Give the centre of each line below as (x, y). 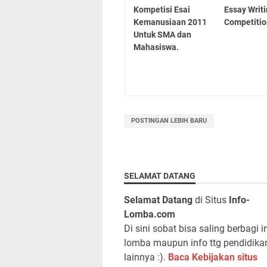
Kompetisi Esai (162, 9)
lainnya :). (146, 257)
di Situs (211, 200)
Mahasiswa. (156, 47)
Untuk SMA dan (162, 34)
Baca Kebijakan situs (213, 257)
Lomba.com (150, 214)
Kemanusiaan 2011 (170, 22)
